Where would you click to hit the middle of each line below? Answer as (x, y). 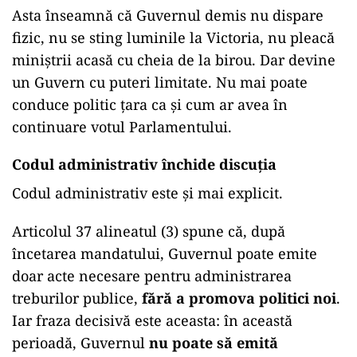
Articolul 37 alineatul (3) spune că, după (149, 231)
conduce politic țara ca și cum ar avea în (150, 104)
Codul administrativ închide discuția (144, 164)
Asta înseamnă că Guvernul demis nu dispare (168, 15)
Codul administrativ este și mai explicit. (147, 193)
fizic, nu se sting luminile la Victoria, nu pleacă (173, 37)
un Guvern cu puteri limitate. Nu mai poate (160, 82)
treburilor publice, (77, 298)
